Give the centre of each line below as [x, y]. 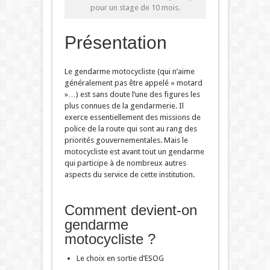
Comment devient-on [130, 210]
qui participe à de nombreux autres [125, 163]
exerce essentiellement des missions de [132, 118]
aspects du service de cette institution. [129, 175]
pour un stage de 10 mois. [135, 8]
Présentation [115, 43]
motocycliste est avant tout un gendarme [134, 152]
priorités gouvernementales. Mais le [126, 140]
